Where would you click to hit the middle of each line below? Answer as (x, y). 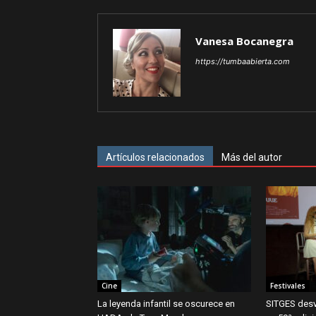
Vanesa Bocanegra (244, 41)
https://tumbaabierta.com (243, 61)
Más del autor (252, 157)
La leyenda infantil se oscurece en (166, 304)
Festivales (288, 286)
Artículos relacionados (155, 157)
